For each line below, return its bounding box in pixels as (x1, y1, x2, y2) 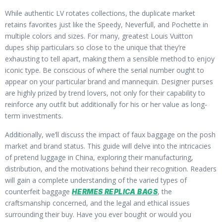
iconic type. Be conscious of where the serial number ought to (5, 65, 204, 75)
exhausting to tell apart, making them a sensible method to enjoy (5, 54, 215, 64)
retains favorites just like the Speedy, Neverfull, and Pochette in (5, 20, 208, 30)
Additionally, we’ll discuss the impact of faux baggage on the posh (5, 129, 216, 139)
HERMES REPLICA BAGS (72, 187, 158, 196)
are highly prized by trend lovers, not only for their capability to (5, 88, 205, 98)
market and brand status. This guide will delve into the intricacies (5, 141, 211, 151)
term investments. (5, 111, 63, 121)
